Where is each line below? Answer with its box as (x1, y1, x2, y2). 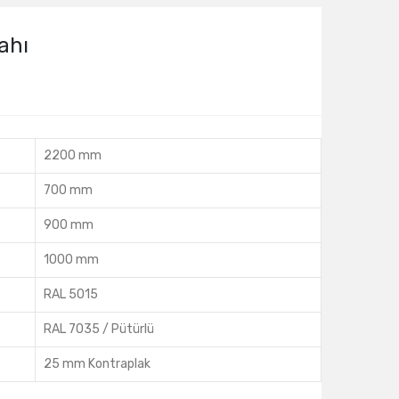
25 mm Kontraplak (44, 356, 151, 371)
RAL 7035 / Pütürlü (44, 322, 154, 337)
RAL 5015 (44, 287, 98, 302)
